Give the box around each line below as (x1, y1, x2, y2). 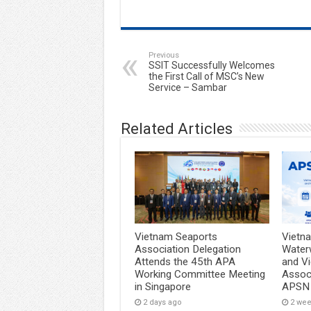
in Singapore (134, 280, 191, 293)
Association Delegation (134, 242, 241, 255)
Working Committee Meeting (134, 267, 265, 280)
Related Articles (120, 120, 233, 138)
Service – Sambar (148, 82, 227, 94)
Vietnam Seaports (134, 230, 217, 243)
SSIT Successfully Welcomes (148, 60, 275, 72)
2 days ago (142, 297, 182, 307)
